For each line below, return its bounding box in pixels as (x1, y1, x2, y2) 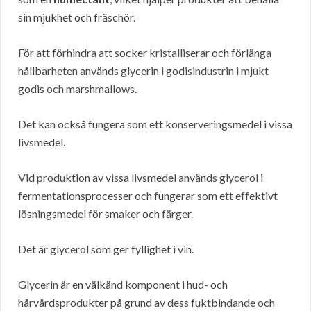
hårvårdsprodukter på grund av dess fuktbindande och (18, 296, 275, 310)
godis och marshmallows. (18, 82, 137, 96)
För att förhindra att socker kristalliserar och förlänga (18, 46, 271, 60)
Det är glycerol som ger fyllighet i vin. (18, 242, 194, 256)
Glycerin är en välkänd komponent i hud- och (18, 278, 228, 292)
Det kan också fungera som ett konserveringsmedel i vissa (18, 117, 292, 131)
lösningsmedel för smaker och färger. (18, 207, 193, 221)
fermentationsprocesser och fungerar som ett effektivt (18, 189, 278, 203)
